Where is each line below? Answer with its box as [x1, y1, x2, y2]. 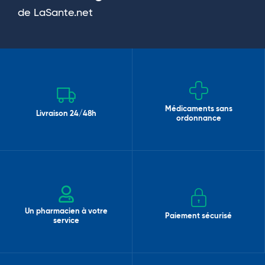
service [53, 216, 79, 225]
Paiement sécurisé [165, 212, 232, 220]
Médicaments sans [164, 105, 232, 113]
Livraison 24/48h [35, 109, 96, 118]
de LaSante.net [18, 7, 93, 18]
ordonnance [176, 114, 221, 122]
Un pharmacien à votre [24, 207, 108, 215]
